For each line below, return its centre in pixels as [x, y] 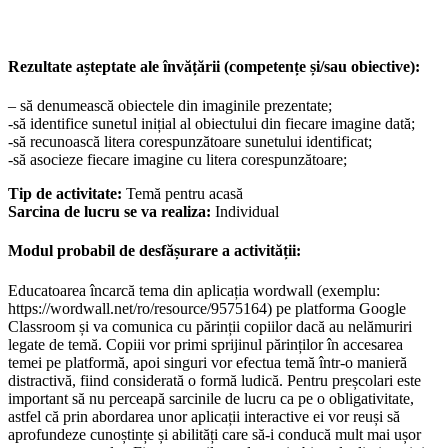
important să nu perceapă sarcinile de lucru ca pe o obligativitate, [211, 398]
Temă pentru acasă [184, 193]
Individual [247, 211]
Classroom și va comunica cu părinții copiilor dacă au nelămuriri [210, 326]
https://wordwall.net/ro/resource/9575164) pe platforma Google [207, 308]
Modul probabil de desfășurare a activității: [154, 251]
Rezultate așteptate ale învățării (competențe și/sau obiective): [214, 66]
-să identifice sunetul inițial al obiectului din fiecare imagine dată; [211, 123]
